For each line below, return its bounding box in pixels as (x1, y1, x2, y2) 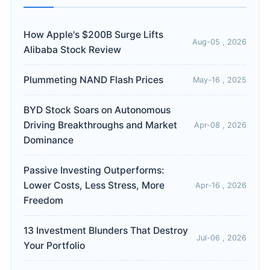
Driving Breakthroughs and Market (24, 119, 177, 131)
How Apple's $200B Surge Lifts (24, 29, 163, 41)
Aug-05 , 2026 (192, 37, 246, 47)
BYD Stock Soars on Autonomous (24, 104, 171, 116)
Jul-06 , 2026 (196, 233, 246, 243)
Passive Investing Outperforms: (24, 165, 164, 177)
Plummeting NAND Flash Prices (24, 74, 163, 86)
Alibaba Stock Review (24, 44, 121, 56)
